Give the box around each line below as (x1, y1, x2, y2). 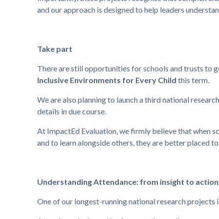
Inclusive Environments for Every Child (37, 75, 176, 85)
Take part (37, 44, 72, 54)
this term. (176, 75, 209, 85)
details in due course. (37, 107, 106, 116)
